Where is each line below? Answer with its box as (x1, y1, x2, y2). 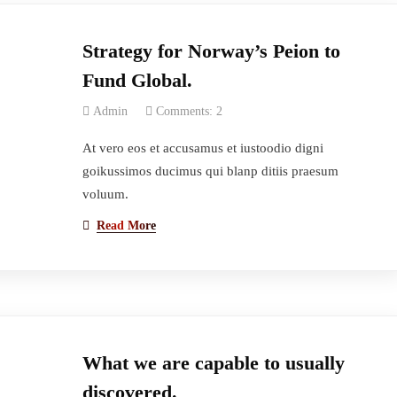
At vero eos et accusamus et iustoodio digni (82, 141, 323, 155)
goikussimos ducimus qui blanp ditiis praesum (82, 164, 339, 178)
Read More (96, 219, 156, 232)
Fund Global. (82, 69, 192, 91)
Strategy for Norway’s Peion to (82, 40, 340, 62)
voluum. (82, 187, 128, 201)
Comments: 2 (155, 105, 222, 118)
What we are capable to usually (82, 352, 345, 374)
